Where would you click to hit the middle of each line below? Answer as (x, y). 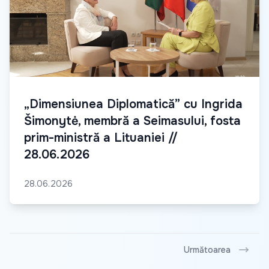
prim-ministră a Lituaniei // (101, 138)
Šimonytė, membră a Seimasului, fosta (132, 121)
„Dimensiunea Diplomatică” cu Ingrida (133, 104)
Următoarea (207, 249)
